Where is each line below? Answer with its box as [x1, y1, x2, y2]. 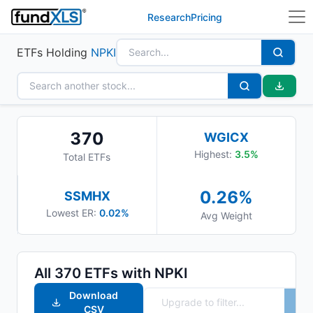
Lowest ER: [45, 207, 96, 219]
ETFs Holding [17, 45, 91, 59]
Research [147, 10, 191, 23]
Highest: [194, 148, 235, 160]
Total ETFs [63, 151, 111, 163]
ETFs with [81, 265, 154, 282]
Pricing [191, 10, 223, 23]
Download [69, 289, 119, 301]
